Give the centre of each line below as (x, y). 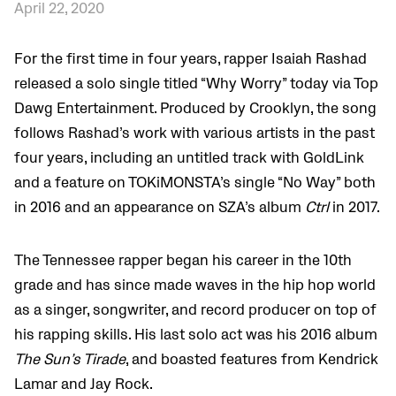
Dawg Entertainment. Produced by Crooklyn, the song (195, 109)
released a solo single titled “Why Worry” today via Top (196, 84)
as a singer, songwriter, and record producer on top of (195, 311)
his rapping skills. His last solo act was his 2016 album (196, 335)
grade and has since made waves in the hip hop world (195, 286)
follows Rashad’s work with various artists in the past (194, 134)
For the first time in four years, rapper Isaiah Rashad (190, 60)
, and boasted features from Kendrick (252, 360)
